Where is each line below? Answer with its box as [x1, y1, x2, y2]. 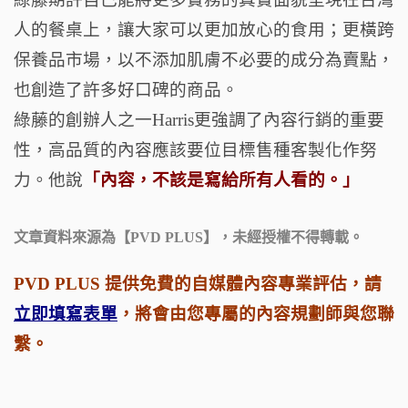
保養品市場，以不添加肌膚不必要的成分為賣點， [14, 49, 394, 69]
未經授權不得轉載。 [232, 229, 363, 245]
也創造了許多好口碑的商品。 [14, 79, 239, 99]
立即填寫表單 [14, 303, 117, 323]
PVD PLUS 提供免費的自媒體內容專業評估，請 [14, 273, 382, 293]
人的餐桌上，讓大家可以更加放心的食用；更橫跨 [14, 19, 394, 39]
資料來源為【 [43, 229, 130, 245]
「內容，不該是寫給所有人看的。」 [83, 169, 360, 189]
